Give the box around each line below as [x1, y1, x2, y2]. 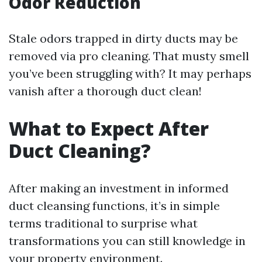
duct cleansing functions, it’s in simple [9, 198, 220, 213]
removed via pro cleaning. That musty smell [9, 49, 249, 64]
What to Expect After [9, 116, 209, 142]
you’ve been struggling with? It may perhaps [9, 66, 251, 81]
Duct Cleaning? [9, 138, 151, 164]
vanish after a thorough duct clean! [9, 84, 202, 99]
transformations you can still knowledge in [9, 233, 246, 249]
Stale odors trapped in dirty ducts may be [9, 31, 238, 46]
